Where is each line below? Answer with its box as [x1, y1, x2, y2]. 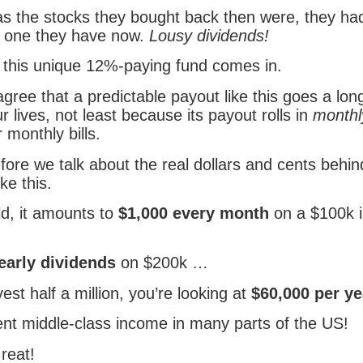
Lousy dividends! [149, 26, 269, 45]
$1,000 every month [118, 204, 269, 223]
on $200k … [116, 254, 208, 272]
